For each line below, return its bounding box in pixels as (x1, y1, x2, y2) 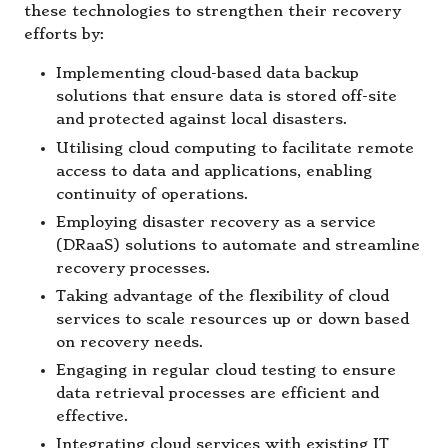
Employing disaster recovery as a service (56, 213, 376, 231)
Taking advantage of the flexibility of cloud (56, 287, 389, 305)
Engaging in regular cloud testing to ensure (56, 361, 396, 379)
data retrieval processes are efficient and (56, 384, 379, 402)
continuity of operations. (56, 185, 249, 203)
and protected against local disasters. (56, 111, 348, 129)
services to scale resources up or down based (56, 310, 409, 328)
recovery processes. (56, 259, 211, 277)
